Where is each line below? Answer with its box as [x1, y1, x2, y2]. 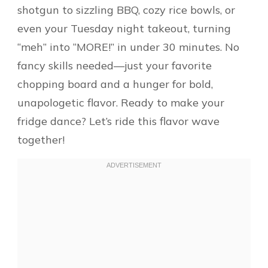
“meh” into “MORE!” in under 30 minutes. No [17, 39, 239, 54]
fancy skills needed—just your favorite [17, 58, 212, 72]
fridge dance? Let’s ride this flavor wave [17, 114, 220, 128]
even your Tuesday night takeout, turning [17, 21, 231, 35]
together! [17, 132, 65, 147]
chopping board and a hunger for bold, [17, 77, 213, 91]
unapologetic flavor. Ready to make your [17, 95, 224, 109]
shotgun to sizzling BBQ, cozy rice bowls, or [17, 2, 235, 17]
